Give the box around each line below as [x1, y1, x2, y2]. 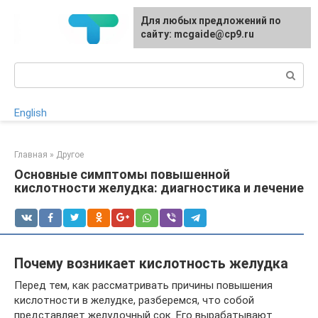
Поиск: [14, 63, 48, 76]
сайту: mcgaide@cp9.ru [141, 28, 254, 40]
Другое [56, 150, 84, 160]
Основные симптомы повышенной [14, 167, 230, 182]
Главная [14, 150, 48, 160]
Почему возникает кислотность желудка [14, 256, 288, 272]
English [14, 106, 47, 119]
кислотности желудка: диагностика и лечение [14, 180, 304, 195]
